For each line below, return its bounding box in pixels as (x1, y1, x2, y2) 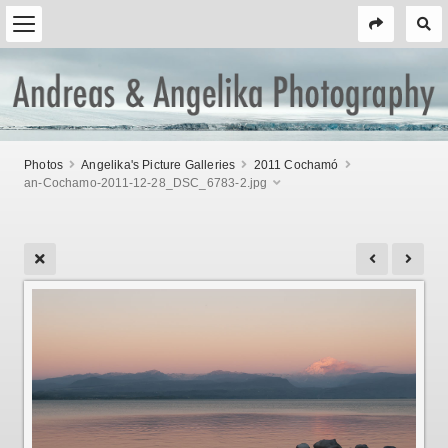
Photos (24, 157, 64, 172)
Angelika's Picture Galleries (81, 157, 236, 172)
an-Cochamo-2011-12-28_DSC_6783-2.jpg (24, 175, 268, 190)
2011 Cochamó (253, 157, 339, 172)
